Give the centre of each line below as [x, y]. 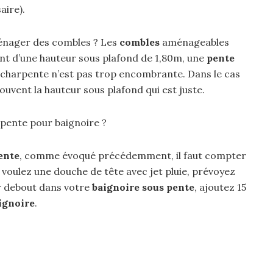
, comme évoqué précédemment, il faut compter [133, 155]
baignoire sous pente [143, 187]
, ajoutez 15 [220, 187]
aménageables [194, 42]
